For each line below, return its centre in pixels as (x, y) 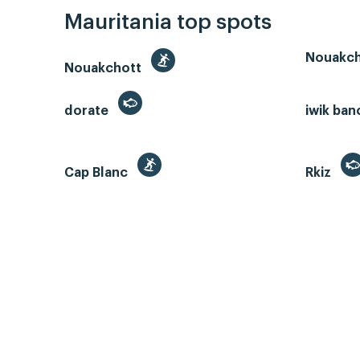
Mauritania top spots (168, 23)
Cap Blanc (98, 173)
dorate (88, 111)
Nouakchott (104, 69)
